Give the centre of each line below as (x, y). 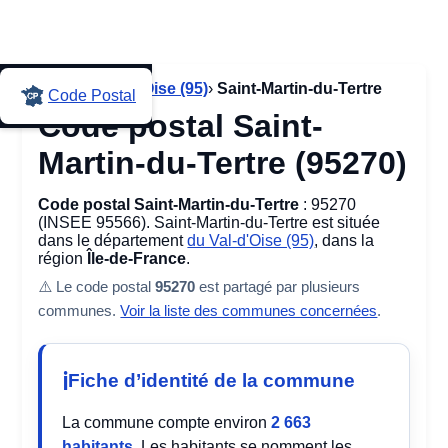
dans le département (113, 240)
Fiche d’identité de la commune (212, 380)
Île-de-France (137, 258)
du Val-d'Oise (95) (251, 240)
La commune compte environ (167, 422)
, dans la (344, 240)
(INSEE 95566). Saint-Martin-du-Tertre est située (209, 222)
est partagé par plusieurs (278, 286)
